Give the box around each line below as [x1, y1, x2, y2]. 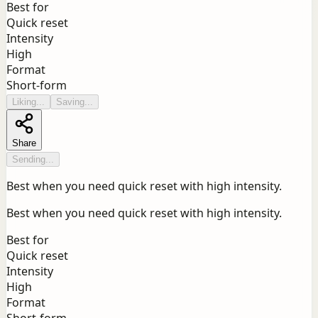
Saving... [56, 97, 93, 108]
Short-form [6, 77, 67, 94]
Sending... [12, 154, 54, 165]
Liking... [12, 97, 45, 108]
